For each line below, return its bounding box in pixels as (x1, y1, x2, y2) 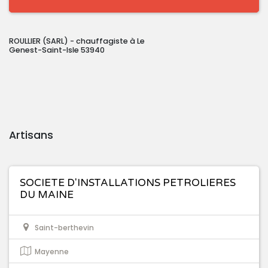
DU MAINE (20, 188, 74, 202)
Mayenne (35, 246, 69, 257)
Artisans (9, 128, 53, 143)
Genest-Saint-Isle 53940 (9, 45, 105, 56)
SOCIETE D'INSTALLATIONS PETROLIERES (20, 176, 236, 190)
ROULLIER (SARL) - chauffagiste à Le (9, 36, 145, 47)
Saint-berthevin (35, 223, 94, 233)
